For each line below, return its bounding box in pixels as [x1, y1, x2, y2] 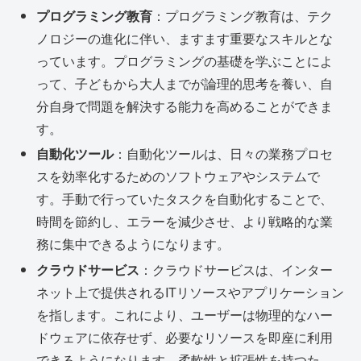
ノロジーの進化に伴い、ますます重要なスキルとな [36, 29, 334, 48]
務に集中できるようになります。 [36, 234, 230, 254]
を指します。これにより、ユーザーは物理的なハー [36, 305, 334, 324]
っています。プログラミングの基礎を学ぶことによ [36, 52, 334, 71]
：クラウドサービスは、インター [139, 259, 334, 279]
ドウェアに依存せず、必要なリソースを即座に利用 [36, 327, 334, 346]
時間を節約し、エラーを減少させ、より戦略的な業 [36, 212, 334, 231]
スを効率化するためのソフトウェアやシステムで [36, 167, 321, 186]
